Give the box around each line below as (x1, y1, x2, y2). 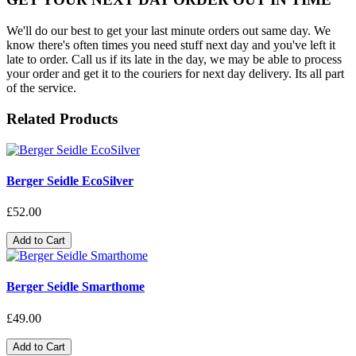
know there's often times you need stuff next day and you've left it (6, 38, 335, 52)
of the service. (6, 81, 76, 95)
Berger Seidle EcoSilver (6, 173, 133, 188)
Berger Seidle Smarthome (6, 280, 145, 294)
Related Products (6, 110, 118, 127)
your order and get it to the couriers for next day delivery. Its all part (6, 67, 344, 81)
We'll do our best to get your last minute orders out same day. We (6, 24, 331, 38)
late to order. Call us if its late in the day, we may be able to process (6, 52, 342, 67)
